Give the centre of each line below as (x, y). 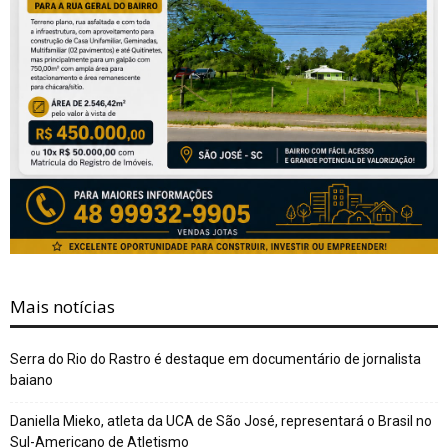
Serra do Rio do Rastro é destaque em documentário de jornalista (215, 358)
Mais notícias (62, 306)
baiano (31, 379)
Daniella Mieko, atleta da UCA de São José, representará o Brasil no (221, 420)
